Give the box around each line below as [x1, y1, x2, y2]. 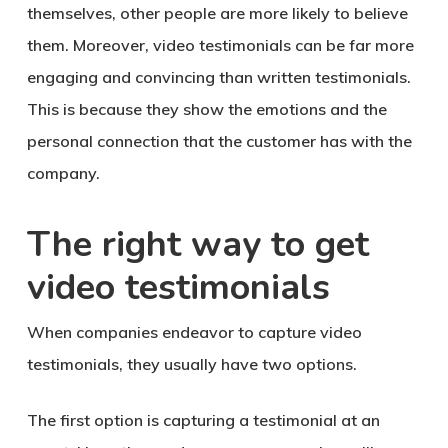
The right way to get [26, 220, 369, 269]
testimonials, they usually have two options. [26, 354, 357, 374]
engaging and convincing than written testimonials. [26, 67, 411, 87]
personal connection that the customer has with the [26, 131, 412, 151]
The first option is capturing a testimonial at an [26, 410, 380, 430]
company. [26, 163, 100, 183]
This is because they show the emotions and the [26, 99, 387, 119]
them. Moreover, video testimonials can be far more [26, 35, 414, 55]
